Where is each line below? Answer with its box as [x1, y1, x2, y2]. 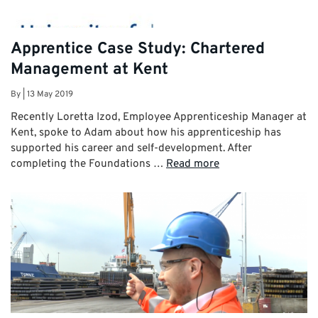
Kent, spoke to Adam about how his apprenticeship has [11, 125, 281, 140]
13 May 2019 [27, 88, 73, 100]
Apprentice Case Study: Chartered [11, 38, 265, 60]
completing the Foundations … [11, 156, 166, 171]
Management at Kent [11, 59, 168, 80]
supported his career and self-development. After [11, 141, 252, 155]
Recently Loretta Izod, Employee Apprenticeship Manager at [11, 109, 307, 124]
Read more [166, 156, 219, 171]
